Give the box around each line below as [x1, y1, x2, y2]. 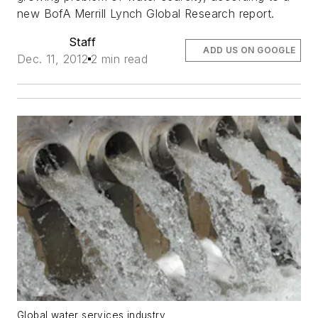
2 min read [91, 52, 148, 67]
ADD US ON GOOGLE [203, 45, 296, 56]
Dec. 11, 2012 [17, 52, 89, 67]
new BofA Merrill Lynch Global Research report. [17, 6, 275, 21]
